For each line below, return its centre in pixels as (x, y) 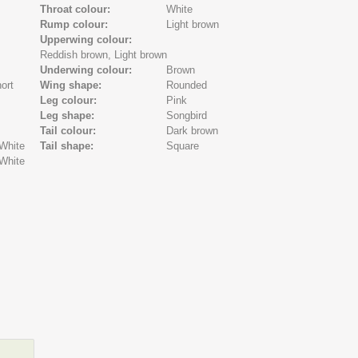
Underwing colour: (88, 70)
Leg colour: (70, 100)
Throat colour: (77, 9)
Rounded (187, 85)
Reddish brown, (76, 55)
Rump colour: (76, 24)
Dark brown (193, 131)
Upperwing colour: (88, 40)
